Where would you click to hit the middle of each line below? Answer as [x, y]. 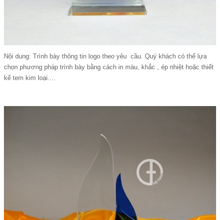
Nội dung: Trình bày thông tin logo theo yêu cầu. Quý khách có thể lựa [105, 56]
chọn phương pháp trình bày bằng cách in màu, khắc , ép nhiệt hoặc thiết [109, 67]
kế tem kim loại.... [30, 78]
